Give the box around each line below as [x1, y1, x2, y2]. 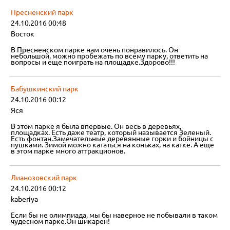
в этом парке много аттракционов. [11, 147, 126, 156]
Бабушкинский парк [11, 85, 79, 93]
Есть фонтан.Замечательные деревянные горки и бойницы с [11, 135, 214, 143]
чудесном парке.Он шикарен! [11, 217, 110, 226]
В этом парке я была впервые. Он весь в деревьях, [11, 122, 182, 131]
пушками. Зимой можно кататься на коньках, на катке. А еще [11, 141, 215, 149]
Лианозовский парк [11, 174, 78, 182]
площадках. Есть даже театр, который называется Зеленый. [11, 128, 212, 137]
